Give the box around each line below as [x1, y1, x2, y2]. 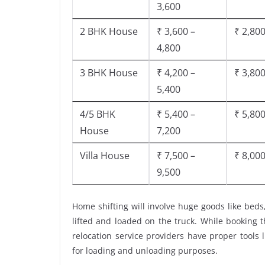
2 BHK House [80, 24, 138, 38]
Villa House [80, 148, 130, 162]
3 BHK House [80, 66, 138, 79]
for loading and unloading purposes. [72, 244, 218, 256]
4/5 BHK [80, 107, 115, 121]
